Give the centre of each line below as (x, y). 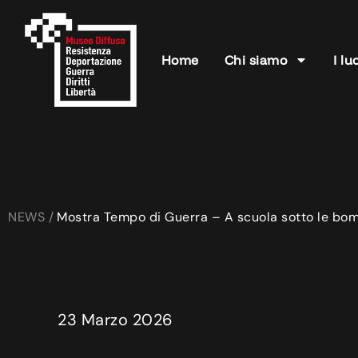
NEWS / (31, 217)
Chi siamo (256, 60)
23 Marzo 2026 (115, 320)
